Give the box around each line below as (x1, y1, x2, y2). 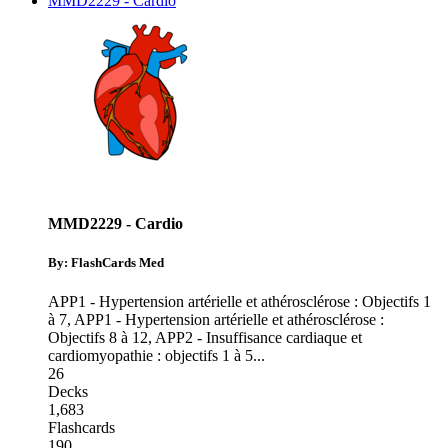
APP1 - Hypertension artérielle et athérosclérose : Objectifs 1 (48, 293, 431, 311)
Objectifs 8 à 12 (48, 329, 148, 347)
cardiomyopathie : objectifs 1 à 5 (48, 347, 253, 365)
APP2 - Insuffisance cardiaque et (155, 329, 362, 347)
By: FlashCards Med (48, 255, 164, 271)
